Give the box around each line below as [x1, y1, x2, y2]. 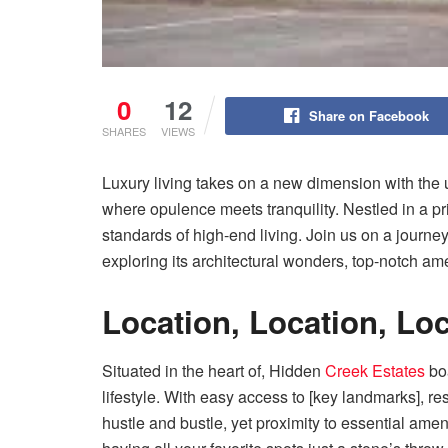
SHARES [102, 122, 146, 139]
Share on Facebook [308, 105, 429, 125]
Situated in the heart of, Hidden [102, 359, 325, 383]
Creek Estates [325, 359, 425, 383]
